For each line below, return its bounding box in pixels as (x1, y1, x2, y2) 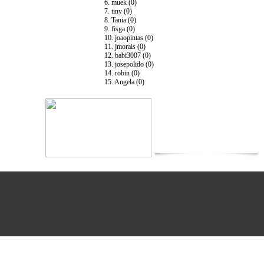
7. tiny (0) (104, 7, 132, 15)
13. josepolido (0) (104, 60, 154, 68)
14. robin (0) (104, 69, 140, 77)
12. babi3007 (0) (104, 51, 151, 60)
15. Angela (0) (104, 78, 144, 86)
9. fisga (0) (104, 25, 135, 33)
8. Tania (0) (104, 16, 136, 24)
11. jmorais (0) (104, 42, 146, 51)
